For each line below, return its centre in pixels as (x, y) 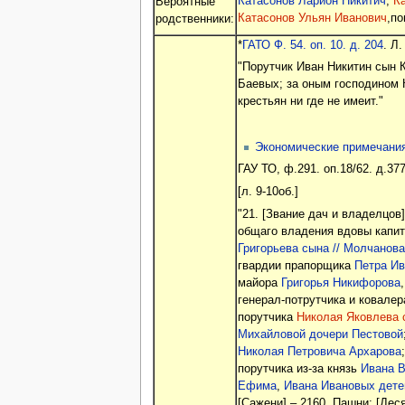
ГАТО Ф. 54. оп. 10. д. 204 (312, 45)
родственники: (194, 19)
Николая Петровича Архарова (319, 352)
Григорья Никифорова (340, 283)
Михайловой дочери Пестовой (320, 335)
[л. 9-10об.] (268, 191)
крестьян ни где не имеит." (310, 101)
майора (259, 283)
